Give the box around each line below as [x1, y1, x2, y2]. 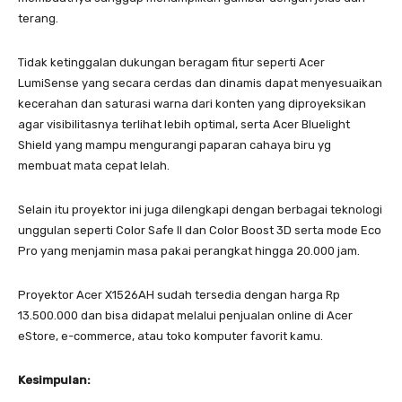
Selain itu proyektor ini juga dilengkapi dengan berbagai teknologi [18, 202, 382, 216]
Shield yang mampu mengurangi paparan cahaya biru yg [18, 137, 331, 152]
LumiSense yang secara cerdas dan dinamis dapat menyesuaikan [18, 75, 382, 90]
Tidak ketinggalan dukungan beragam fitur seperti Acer [18, 55, 325, 69]
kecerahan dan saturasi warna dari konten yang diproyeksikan [18, 96, 366, 110]
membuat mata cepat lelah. [18, 158, 170, 172]
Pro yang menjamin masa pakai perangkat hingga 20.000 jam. [18, 243, 363, 258]
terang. [18, 11, 58, 25]
